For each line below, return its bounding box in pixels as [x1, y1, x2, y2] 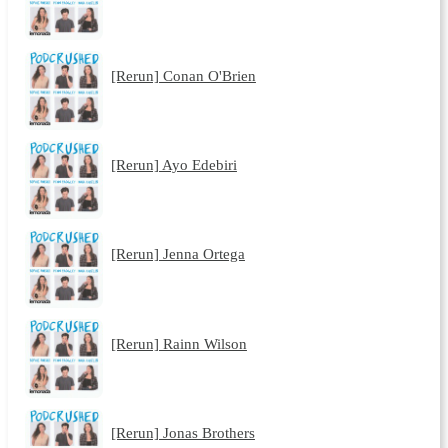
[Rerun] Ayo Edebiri [110, 155, 237, 173]
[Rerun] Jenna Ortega [110, 245, 245, 263]
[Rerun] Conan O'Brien [110, 66, 256, 84]
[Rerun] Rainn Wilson [110, 334, 247, 352]
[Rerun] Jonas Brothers [110, 424, 255, 442]
